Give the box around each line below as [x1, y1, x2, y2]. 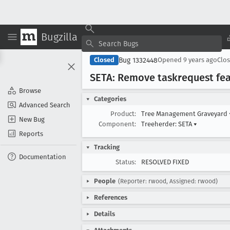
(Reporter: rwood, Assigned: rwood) [118, 178, 218, 185]
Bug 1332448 [119, 55, 158, 65]
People [94, 177, 116, 185]
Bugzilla [41, 30, 78, 43]
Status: [116, 158, 136, 166]
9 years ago [183, 56, 217, 64]
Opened [158, 56, 183, 64]
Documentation [19, 152, 66, 161]
